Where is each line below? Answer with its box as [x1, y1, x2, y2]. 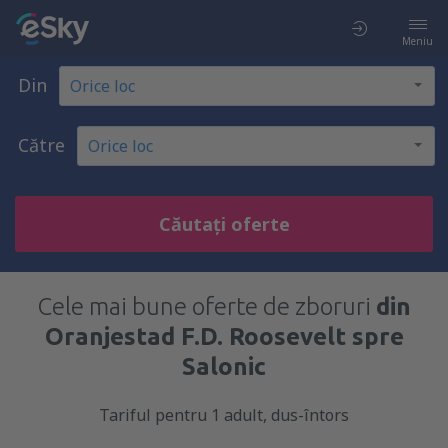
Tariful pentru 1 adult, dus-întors [99, 404, 349, 426]
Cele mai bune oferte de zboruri [37, 293, 376, 320]
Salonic [182, 353, 266, 380]
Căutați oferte [158, 212, 290, 236]
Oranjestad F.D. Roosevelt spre [44, 323, 404, 350]
